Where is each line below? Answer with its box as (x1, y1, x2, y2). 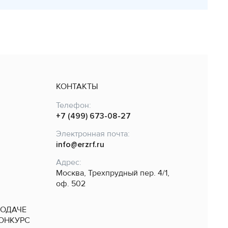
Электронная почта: (55, 128, 130, 139)
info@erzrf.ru (55, 139, 104, 150)
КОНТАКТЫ (55, 81, 98, 92)
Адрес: (55, 157, 81, 167)
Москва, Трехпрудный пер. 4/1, (55, 167, 176, 178)
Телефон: (55, 100, 91, 110)
